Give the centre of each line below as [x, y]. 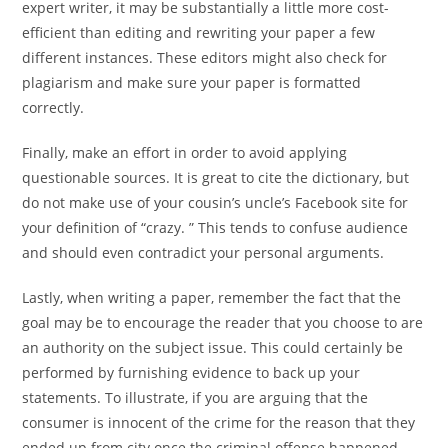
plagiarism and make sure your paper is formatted [192, 82]
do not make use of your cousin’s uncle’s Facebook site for [215, 202]
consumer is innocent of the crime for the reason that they [219, 422]
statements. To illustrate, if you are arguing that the [195, 397]
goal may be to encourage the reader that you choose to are [223, 322]
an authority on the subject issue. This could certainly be [213, 347]
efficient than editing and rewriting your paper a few [199, 32]
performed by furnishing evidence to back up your [191, 372]
